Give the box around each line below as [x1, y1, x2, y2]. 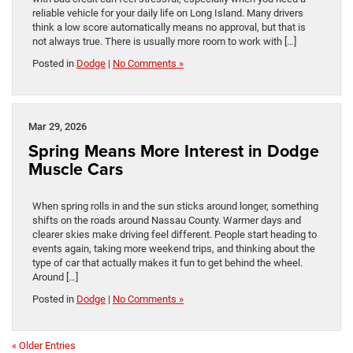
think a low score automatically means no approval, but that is [32, 20, 306, 33]
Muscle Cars [28, 156, 123, 181]
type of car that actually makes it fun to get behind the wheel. [32, 256, 303, 269]
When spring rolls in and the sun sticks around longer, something [32, 199, 318, 212]
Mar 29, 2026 [28, 120, 87, 132]
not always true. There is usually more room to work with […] [32, 35, 296, 47]
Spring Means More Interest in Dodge [28, 138, 319, 163]
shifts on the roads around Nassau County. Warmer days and [32, 214, 301, 226]
